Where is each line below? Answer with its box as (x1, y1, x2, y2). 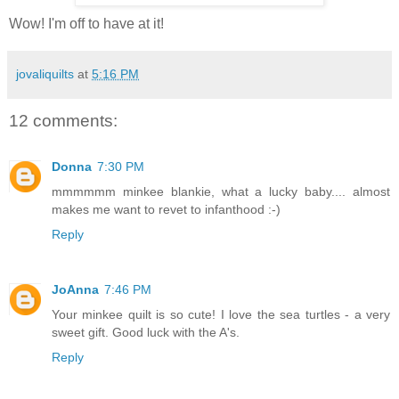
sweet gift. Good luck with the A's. (52, 325, 240, 340)
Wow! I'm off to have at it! (9, 15, 164, 31)
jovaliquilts (16, 66, 74, 81)
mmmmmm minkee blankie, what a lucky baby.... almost (52, 184, 390, 199)
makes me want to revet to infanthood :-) (52, 202, 281, 217)
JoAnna (52, 282, 99, 297)
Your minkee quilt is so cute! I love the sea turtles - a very (52, 307, 390, 322)
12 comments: (9, 110, 118, 130)
